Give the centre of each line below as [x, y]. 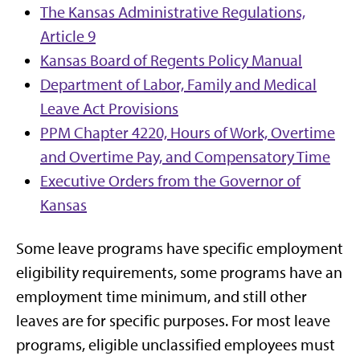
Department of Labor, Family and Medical [178, 84]
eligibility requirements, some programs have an [179, 272]
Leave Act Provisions [109, 108]
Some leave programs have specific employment [180, 248]
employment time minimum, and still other [162, 297]
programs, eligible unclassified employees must [176, 345]
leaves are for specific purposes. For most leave [173, 321]
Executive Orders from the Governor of [170, 181]
